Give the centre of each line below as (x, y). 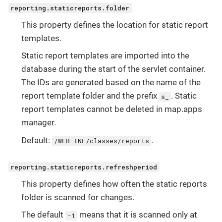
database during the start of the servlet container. (113, 69)
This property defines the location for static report (114, 25)
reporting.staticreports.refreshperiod (84, 167)
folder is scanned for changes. (78, 197)
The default (43, 215)
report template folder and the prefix (90, 96)
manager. (38, 123)
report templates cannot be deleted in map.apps (111, 109)
